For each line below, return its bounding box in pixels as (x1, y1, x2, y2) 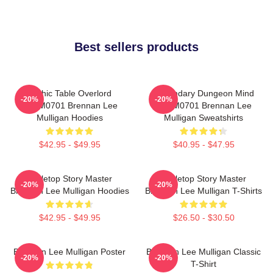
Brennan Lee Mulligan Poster (13, 247, 126, 257)
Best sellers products (74, 40, 199, 54)
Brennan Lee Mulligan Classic (146, 247, 261, 257)
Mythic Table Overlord (27, 88, 112, 98)
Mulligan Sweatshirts (164, 113, 243, 122)
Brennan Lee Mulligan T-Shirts (145, 186, 262, 196)
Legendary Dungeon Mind (153, 88, 254, 98)
